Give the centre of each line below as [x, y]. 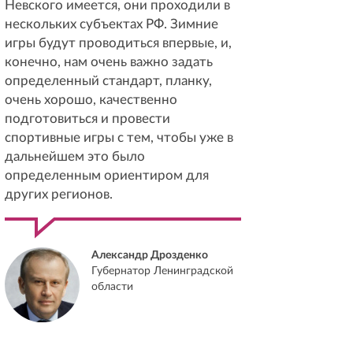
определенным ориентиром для [107, 175]
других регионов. [59, 194]
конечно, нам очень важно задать [109, 62]
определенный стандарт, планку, [108, 81]
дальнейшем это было [75, 156]
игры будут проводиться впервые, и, [118, 43]
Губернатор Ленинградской [162, 271]
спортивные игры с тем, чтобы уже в [119, 137]
